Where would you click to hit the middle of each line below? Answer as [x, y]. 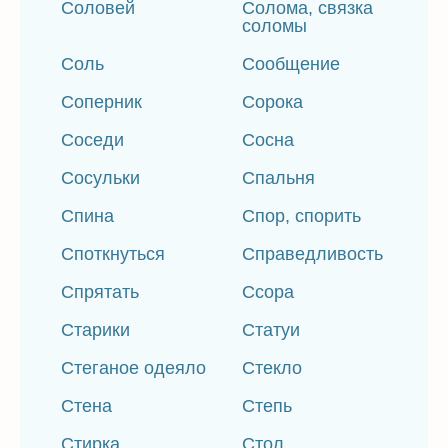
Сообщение [291, 64]
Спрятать [100, 292]
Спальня [279, 178]
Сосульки [100, 178]
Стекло [272, 368]
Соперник [101, 102]
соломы [275, 26]
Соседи [92, 140]
